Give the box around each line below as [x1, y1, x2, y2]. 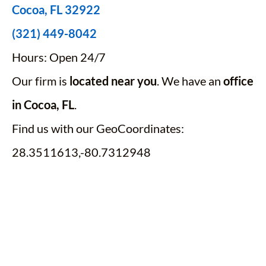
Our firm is [12, 74, 69, 88]
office [223, 74, 254, 88]
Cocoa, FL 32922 [12, 2, 100, 17]
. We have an [157, 74, 223, 88]
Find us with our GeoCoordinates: [12, 121, 184, 135]
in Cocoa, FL [12, 97, 74, 112]
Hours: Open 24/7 [12, 50, 106, 64]
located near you [69, 74, 157, 88]
